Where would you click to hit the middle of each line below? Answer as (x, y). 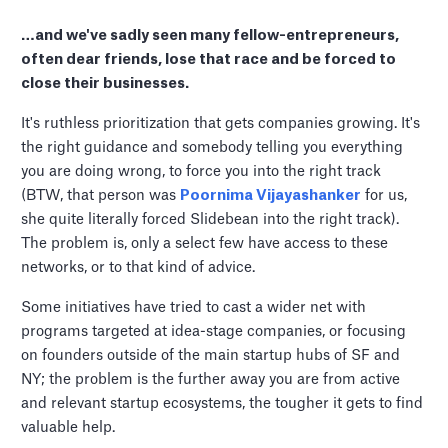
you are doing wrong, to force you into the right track (201, 172)
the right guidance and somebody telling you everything (212, 148)
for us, (384, 196)
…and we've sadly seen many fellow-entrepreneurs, (210, 36)
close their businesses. (105, 84)
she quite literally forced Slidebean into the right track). (210, 220)
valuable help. (68, 428)
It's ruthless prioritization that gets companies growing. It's (221, 124)
